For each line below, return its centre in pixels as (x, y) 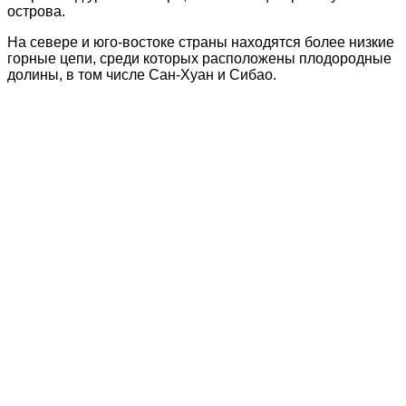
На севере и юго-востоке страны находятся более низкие (201, 42)
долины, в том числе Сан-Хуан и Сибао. (142, 74)
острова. (36, 11)
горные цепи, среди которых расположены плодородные (199, 58)
